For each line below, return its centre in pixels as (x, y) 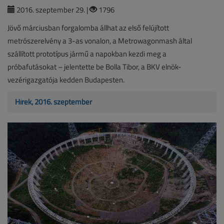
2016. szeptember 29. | (52, 9)
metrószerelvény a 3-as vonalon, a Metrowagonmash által (100, 40)
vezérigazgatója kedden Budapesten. (66, 79)
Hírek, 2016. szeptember (53, 101)
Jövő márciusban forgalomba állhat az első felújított (88, 27)
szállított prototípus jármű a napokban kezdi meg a (87, 53)
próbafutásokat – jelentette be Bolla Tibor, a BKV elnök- (94, 66)
